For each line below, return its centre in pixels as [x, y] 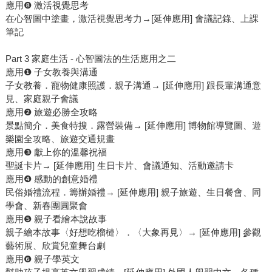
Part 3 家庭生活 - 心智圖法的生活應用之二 [90, 59]
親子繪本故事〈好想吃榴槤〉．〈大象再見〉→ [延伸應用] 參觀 [133, 233]
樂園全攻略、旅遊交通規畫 [60, 139]
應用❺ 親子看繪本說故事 [56, 219]
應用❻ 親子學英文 [42, 259]
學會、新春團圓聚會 [46, 206]
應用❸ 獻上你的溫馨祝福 [56, 152]
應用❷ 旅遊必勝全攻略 [51, 112]
